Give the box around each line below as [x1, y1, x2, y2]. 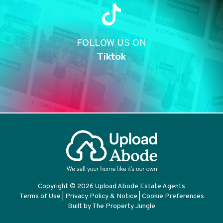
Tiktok [97, 50, 126, 64]
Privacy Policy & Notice [65, 192, 137, 201]
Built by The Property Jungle [68, 202, 155, 211]
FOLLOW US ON [77, 37, 146, 50]
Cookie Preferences [141, 192, 204, 201]
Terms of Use [19, 192, 61, 201]
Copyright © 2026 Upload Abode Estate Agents [38, 182, 185, 191]
